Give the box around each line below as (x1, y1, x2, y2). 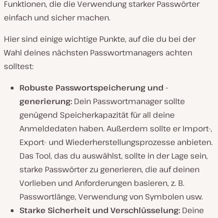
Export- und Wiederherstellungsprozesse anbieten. (19, 137, 213, 147)
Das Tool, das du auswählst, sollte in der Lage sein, (19, 150, 208, 161)
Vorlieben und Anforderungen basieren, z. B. (19, 178, 184, 188)
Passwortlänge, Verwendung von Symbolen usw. (19, 191, 203, 202)
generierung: (19, 96, 74, 107)
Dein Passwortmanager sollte (74, 96, 185, 107)
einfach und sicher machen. (4, 12, 110, 23)
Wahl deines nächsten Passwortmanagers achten (4, 47, 192, 58)
